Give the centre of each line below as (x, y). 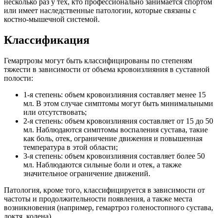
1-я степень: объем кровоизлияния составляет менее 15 (115, 95)
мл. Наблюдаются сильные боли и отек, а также (102, 165)
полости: (18, 78)
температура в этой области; (71, 147)
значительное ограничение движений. (87, 174)
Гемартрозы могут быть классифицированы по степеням (98, 61)
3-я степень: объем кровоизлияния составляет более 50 (114, 156)
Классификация (47, 40)
